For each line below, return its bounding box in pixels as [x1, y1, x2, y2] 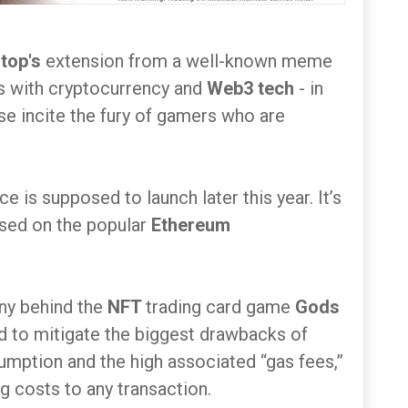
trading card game [146, 296, 295, 318]
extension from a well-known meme [41, 50, 332, 72]
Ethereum [151, 214, 230, 236]
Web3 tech [207, 77, 299, 99]
